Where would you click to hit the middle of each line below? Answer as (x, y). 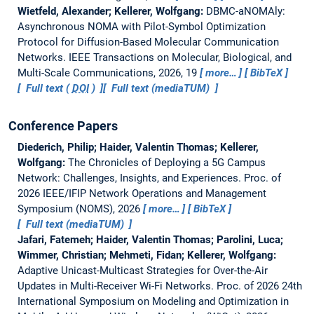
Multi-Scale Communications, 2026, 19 (108, 73)
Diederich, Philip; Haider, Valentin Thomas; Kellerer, (138, 147)
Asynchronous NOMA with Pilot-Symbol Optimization (141, 26)
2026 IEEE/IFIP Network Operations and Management (142, 193)
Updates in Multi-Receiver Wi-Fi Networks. (117, 286)
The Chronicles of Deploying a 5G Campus (166, 162)
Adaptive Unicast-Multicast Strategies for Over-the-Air (142, 270)
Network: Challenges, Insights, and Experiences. (130, 178)
